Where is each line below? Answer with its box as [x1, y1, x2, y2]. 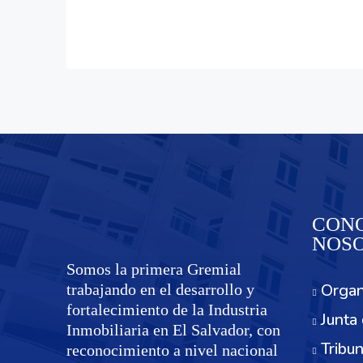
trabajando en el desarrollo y [66, 280, 254, 298]
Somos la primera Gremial [66, 260, 241, 278]
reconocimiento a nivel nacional [66, 341, 278, 359]
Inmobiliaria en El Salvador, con [66, 321, 280, 339]
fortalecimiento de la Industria [66, 301, 267, 318]
